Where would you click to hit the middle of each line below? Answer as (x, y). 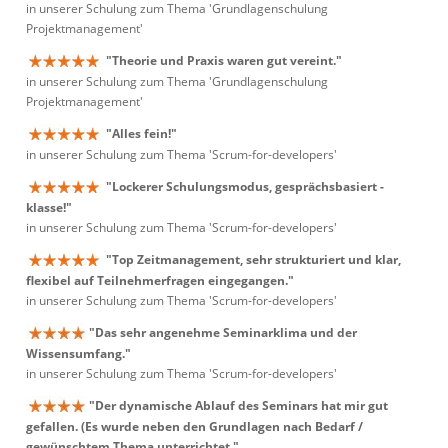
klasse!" (49, 208)
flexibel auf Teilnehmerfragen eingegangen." (160, 281)
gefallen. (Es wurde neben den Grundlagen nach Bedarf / (194, 427)
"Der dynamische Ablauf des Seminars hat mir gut (238, 405)
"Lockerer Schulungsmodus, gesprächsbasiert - (245, 186)
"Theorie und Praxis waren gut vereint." (224, 60)
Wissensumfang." (78, 354)
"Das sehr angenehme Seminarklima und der (223, 332)
